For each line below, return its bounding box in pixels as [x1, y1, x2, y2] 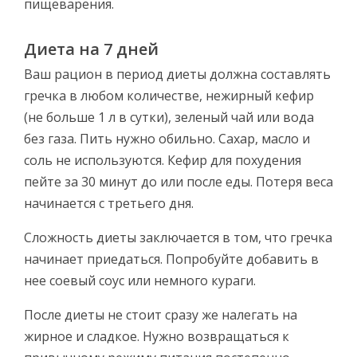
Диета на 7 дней [24, 37, 159, 60]
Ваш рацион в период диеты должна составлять [24, 65, 331, 83]
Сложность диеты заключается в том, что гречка [24, 228, 332, 246]
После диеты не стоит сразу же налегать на [24, 305, 297, 324]
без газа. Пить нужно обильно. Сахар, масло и [24, 129, 310, 147]
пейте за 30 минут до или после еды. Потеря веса [24, 172, 333, 190]
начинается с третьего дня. [24, 194, 194, 212]
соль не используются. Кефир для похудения [24, 151, 301, 169]
